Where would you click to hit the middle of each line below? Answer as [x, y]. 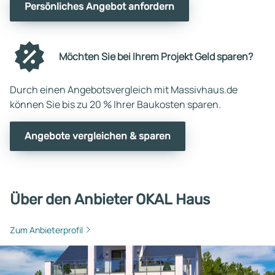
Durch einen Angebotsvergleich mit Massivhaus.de [124, 89]
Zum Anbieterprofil [46, 230]
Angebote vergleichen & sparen [98, 136]
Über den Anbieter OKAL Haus [110, 199]
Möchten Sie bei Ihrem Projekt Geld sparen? [156, 57]
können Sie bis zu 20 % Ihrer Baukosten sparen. [115, 104]
